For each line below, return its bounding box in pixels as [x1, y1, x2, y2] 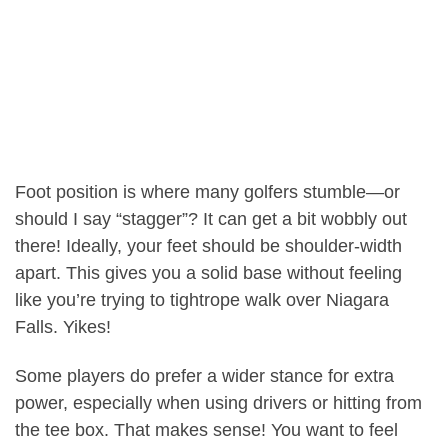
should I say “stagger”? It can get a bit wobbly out [15, 208, 407, 229]
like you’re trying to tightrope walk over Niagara [15, 289, 389, 310]
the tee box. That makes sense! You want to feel [15, 420, 398, 441]
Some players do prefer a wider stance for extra [15, 366, 394, 387]
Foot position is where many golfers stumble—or [15, 181, 400, 202]
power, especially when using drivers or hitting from [15, 393, 422, 414]
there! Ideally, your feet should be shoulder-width [15, 235, 402, 256]
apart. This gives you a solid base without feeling [15, 262, 402, 283]
